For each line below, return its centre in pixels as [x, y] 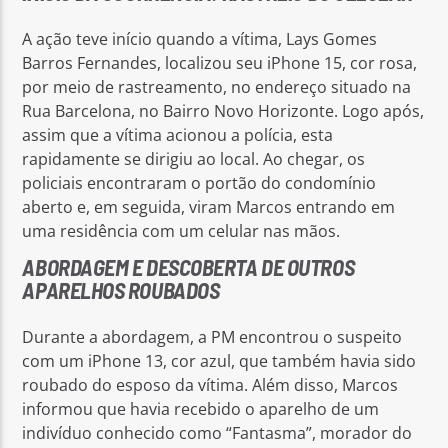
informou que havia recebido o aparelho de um [201, 408]
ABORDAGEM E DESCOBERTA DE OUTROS [188, 267]
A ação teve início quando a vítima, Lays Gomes [200, 38]
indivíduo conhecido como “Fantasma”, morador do [217, 432]
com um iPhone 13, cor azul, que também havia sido [219, 360]
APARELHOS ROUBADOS [121, 290]
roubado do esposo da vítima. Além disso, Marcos [210, 384]
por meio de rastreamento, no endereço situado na [217, 86]
